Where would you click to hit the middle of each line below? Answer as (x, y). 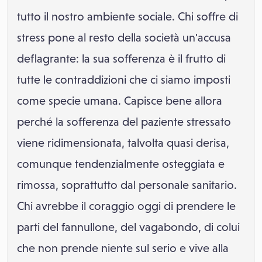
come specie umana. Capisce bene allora (120, 101)
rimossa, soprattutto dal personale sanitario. (127, 185)
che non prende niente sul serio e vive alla (123, 248)
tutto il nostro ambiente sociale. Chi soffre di (127, 16)
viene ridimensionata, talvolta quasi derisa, (123, 143)
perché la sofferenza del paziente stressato (124, 122)
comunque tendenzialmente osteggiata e (121, 164)
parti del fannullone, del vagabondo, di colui (128, 227)
